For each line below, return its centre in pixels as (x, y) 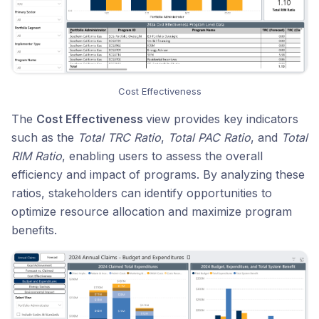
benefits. (34, 230)
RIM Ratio (37, 156)
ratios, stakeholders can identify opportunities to (142, 193)
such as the (45, 137)
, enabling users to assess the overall (162, 156)
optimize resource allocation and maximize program (152, 211)
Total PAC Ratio (209, 137)
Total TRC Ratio (119, 137)
